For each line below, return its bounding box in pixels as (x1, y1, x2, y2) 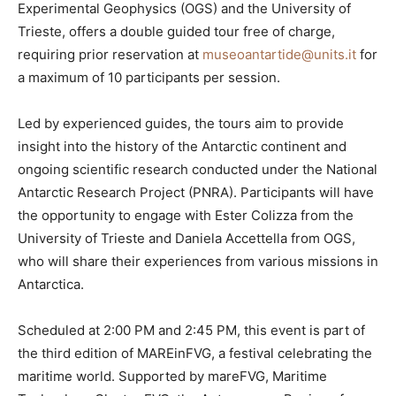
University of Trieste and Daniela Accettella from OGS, (18, 229, 355, 247)
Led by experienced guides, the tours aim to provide (18, 114, 344, 132)
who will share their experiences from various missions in (18, 252, 378, 270)
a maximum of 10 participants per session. (18, 68, 280, 86)
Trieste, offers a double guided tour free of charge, (18, 22, 335, 40)
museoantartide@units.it (202, 45, 356, 63)
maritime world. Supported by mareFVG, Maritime (18, 367, 327, 385)
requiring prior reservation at (18, 45, 202, 63)
